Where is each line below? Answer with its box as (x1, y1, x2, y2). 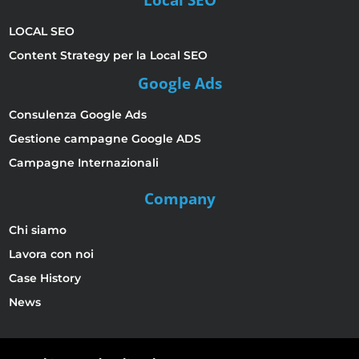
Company (143, 188, 216, 210)
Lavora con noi (9, 247, 94, 262)
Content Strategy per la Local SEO (9, 48, 208, 63)
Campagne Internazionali (9, 155, 159, 171)
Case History (9, 271, 81, 286)
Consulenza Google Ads (9, 107, 147, 123)
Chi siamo (9, 223, 67, 238)
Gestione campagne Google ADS (9, 131, 201, 147)
